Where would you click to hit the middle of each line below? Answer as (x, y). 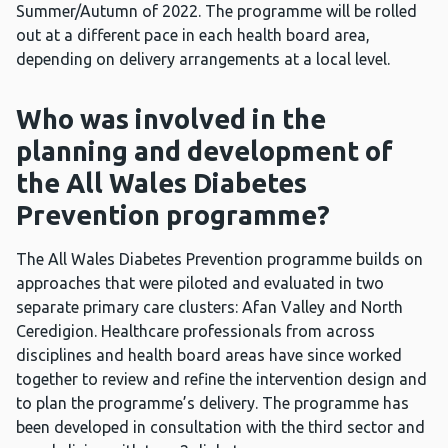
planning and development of (204, 151)
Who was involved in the (171, 119)
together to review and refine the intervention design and (221, 379)
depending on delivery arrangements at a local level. (203, 59)
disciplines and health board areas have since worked (209, 355)
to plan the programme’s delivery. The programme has (212, 403)
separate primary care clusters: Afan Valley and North (209, 307)
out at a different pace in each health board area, (193, 35)
